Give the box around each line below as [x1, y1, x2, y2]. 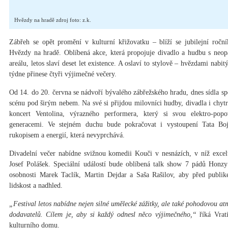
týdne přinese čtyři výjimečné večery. [9, 70, 117, 78]
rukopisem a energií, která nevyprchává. [9, 131, 125, 139]
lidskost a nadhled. [9, 182, 63, 190]
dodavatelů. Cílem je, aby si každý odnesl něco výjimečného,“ [9, 211, 196, 219]
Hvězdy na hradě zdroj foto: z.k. [14, 17, 91, 23]
